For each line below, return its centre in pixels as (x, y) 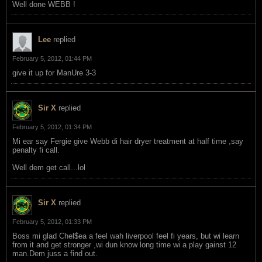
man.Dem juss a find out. (55, 253)
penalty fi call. (36, 150)
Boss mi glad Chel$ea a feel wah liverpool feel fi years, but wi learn (126, 236)
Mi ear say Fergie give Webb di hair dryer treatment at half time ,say (128, 141)
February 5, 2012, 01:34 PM (52, 127)
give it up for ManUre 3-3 (54, 73)
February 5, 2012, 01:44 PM (52, 58)
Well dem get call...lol (49, 167)
